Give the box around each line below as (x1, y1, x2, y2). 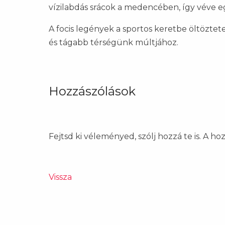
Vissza (49, 172, 72, 182)
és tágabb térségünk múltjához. (49, 38, 178, 48)
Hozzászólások (49, 84, 136, 99)
